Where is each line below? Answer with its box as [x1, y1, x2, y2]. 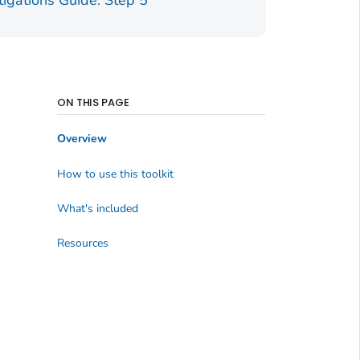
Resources [56, 235, 108, 252]
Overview [56, 131, 107, 147]
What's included [56, 201, 138, 217]
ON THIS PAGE [56, 94, 130, 110]
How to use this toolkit [56, 166, 174, 182]
